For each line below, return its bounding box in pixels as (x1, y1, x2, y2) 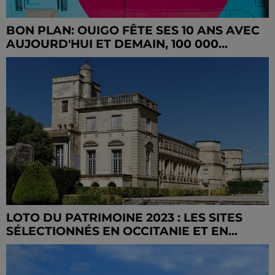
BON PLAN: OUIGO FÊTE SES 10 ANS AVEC (6, 23, 260, 37)
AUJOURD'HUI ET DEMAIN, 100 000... (6, 36, 228, 51)
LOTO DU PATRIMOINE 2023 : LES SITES (6, 210, 242, 225)
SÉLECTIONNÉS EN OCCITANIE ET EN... (6, 223, 238, 238)
